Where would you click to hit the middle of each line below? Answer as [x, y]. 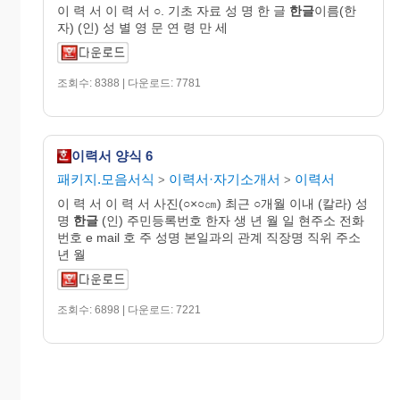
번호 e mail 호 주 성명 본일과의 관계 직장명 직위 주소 [209, 237]
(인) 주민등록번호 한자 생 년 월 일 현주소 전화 [231, 220]
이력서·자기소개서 [225, 179]
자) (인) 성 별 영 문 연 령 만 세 [142, 27]
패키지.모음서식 [106, 179]
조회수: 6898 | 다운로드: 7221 [129, 309]
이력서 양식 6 [112, 156]
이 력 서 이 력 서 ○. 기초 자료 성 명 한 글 [173, 10]
